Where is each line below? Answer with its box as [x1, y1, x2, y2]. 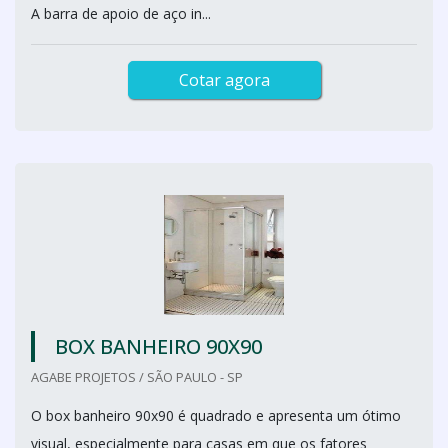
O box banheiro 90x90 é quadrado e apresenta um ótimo [31, 406, 401, 425]
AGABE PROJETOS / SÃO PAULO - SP [31, 368, 243, 386]
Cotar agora [178, 69, 270, 91]
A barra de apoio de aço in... [31, 4, 211, 23]
